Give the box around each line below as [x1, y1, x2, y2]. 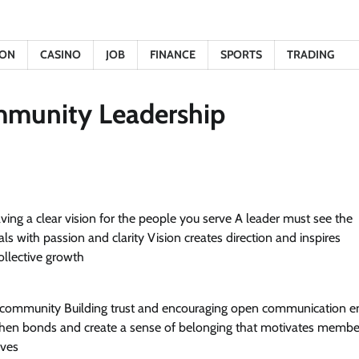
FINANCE [150, 47, 196, 62]
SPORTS [220, 47, 262, 62]
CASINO [40, 47, 81, 62]
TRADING [287, 47, 334, 62]
